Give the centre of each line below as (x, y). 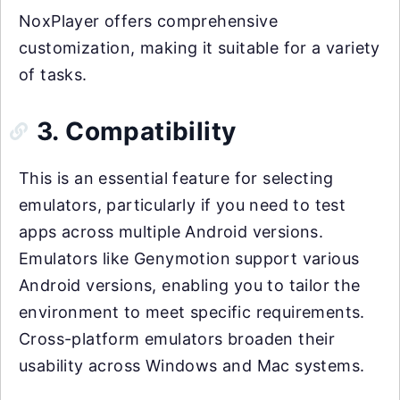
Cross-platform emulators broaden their (177, 338)
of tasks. (53, 74)
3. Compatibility (137, 131)
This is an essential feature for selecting (176, 178)
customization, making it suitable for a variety (200, 47)
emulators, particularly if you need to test (183, 204)
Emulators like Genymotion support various (189, 258)
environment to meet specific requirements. (192, 312)
